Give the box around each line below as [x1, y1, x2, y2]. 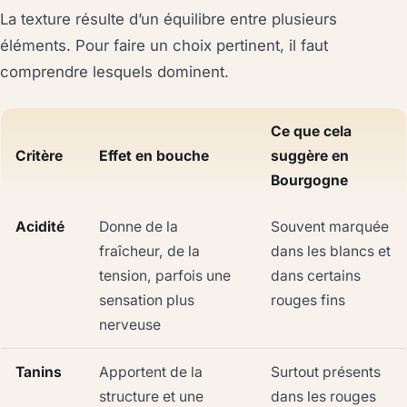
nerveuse [99, 315, 161, 333]
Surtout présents [271, 362, 381, 381]
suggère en [271, 146, 349, 164]
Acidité [15, 217, 65, 235]
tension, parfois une [99, 266, 231, 284]
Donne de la [99, 217, 178, 235]
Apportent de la [99, 362, 203, 381]
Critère [15, 146, 63, 164]
